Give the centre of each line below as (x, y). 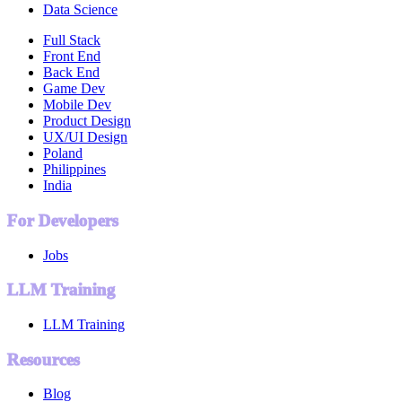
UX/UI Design (85, 137)
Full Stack (72, 40)
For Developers (63, 220)
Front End (72, 57)
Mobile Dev (77, 105)
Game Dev (74, 89)
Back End (71, 73)
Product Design (87, 121)
